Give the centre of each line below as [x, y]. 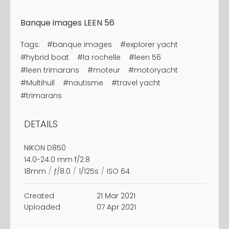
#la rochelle [99, 57]
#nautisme [83, 83]
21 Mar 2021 [116, 196]
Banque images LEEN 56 [67, 22]
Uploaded [42, 207]
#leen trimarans [50, 70]
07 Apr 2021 [116, 207]
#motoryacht [153, 70]
